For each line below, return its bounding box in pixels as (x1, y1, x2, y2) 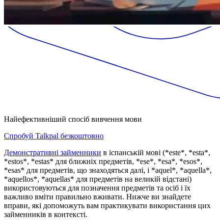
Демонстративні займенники (4, 148, 101, 157)
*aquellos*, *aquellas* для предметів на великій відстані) (4, 174, 192, 183)
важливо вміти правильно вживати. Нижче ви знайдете (4, 192, 191, 201)
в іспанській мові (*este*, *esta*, (101, 148, 210, 157)
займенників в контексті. (4, 210, 87, 219)
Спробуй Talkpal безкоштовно (4, 131, 104, 140)
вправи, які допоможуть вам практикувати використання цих (4, 201, 211, 210)
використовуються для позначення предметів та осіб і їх (4, 183, 191, 192)
